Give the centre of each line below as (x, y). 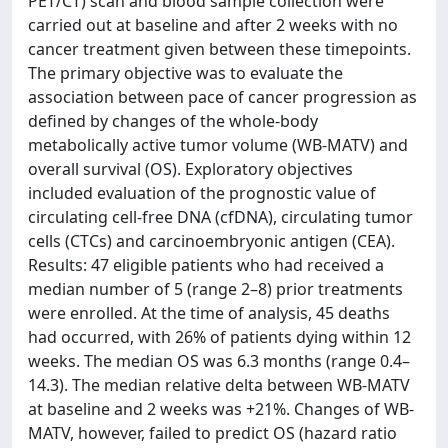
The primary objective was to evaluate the (185, 72)
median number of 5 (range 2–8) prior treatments (215, 288)
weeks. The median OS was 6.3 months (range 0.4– (219, 360)
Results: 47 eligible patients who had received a (206, 264)
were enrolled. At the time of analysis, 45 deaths (209, 312)
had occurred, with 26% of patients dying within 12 (219, 336)
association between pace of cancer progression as (222, 96)
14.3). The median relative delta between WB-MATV (219, 384)
